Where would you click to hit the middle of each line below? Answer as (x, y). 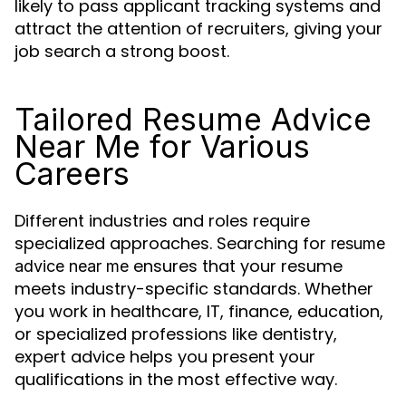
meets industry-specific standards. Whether (194, 289)
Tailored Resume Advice (193, 119)
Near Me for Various (162, 146)
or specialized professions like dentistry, (176, 334)
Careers (72, 174)
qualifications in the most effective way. (176, 379)
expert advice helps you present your (165, 357)
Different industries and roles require (162, 221)
